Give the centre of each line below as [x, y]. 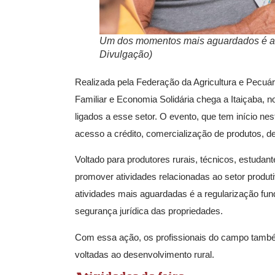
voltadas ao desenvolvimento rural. [145, 254]
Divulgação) [126, 54]
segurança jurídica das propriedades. [149, 211]
